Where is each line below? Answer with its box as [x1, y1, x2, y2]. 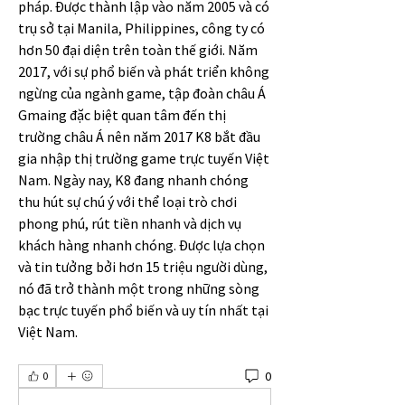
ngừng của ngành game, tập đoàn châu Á [18, 84, 266, 103]
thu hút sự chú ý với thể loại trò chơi [18, 193, 237, 212]
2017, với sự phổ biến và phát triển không [18, 62, 269, 81]
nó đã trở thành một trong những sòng [18, 279, 259, 298]
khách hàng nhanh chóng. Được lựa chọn [18, 236, 265, 255]
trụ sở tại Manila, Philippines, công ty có [18, 19, 265, 38]
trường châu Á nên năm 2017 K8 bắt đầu [18, 127, 260, 146]
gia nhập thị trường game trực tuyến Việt [18, 149, 269, 168]
